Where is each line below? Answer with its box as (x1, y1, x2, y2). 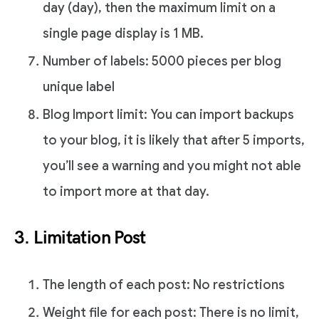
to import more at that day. (43, 184, 209, 200)
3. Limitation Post (14, 227, 146, 249)
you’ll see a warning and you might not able (43, 158, 301, 174)
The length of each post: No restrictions (43, 277, 285, 293)
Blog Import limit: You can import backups (43, 107, 294, 123)
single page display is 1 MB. (43, 25, 204, 41)
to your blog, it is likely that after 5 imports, (43, 132, 305, 149)
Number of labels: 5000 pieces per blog (43, 53, 281, 69)
